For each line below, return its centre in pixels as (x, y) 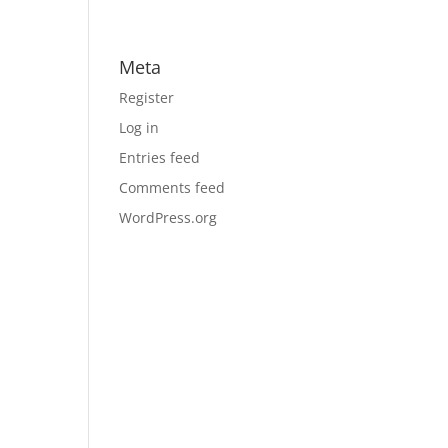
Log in (139, 127)
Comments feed (172, 187)
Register (147, 97)
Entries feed (160, 157)
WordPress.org (168, 217)
